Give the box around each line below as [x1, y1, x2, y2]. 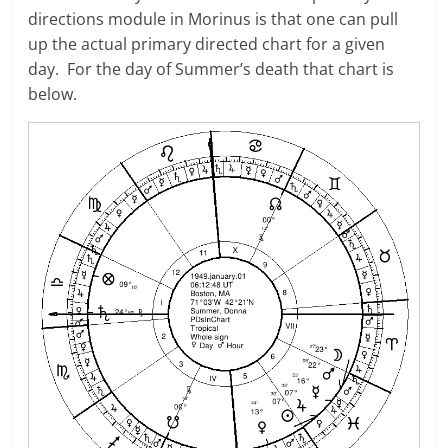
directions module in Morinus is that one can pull [28, 7, 399, 30]
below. [28, 82, 78, 105]
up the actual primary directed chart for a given [28, 32, 386, 55]
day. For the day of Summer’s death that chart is [28, 57, 395, 80]
